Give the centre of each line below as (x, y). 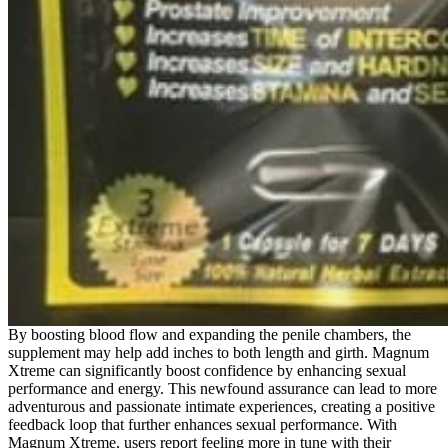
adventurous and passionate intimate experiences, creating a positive (221, 406)
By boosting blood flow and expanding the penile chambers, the (209, 334)
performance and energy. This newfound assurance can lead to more (222, 388)
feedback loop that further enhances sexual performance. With (202, 424)
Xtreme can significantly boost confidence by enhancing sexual (207, 370)
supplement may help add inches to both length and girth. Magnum (218, 352)
